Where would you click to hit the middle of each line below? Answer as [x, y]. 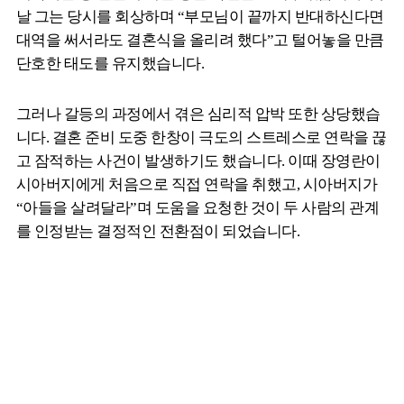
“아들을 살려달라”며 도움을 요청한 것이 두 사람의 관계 [198, 208]
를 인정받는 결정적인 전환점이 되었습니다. [158, 232]
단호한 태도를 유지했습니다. [110, 64]
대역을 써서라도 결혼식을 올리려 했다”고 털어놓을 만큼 [200, 41]
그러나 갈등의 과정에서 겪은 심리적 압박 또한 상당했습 [198, 115]
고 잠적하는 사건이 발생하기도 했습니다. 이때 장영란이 [198, 161]
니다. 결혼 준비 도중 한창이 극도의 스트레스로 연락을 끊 [202, 138]
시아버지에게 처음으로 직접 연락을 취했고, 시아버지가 [197, 185]
